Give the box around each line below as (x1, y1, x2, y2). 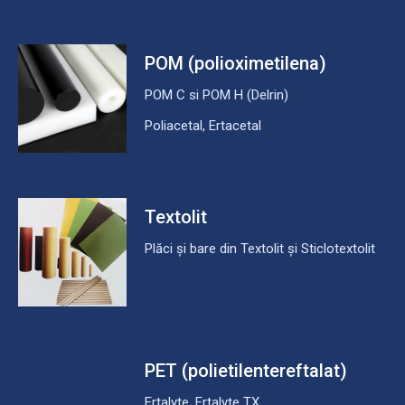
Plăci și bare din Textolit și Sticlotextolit (145, 240, 375, 257)
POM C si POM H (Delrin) (145, 86, 288, 103)
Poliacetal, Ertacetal (145, 117, 261, 134)
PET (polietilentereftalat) (145, 359, 347, 381)
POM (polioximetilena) (145, 52, 326, 74)
